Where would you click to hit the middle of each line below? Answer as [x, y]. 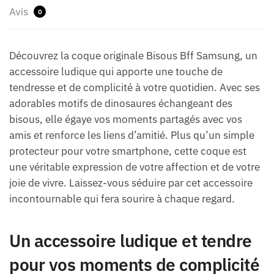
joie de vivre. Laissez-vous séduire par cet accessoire [131, 183]
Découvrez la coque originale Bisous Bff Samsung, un [133, 55]
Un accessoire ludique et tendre [131, 240]
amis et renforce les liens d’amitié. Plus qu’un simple [132, 135]
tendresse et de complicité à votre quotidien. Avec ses [135, 87]
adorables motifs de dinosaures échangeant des [121, 103]
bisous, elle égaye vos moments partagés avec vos [126, 119]
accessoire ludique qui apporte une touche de [116, 71]
